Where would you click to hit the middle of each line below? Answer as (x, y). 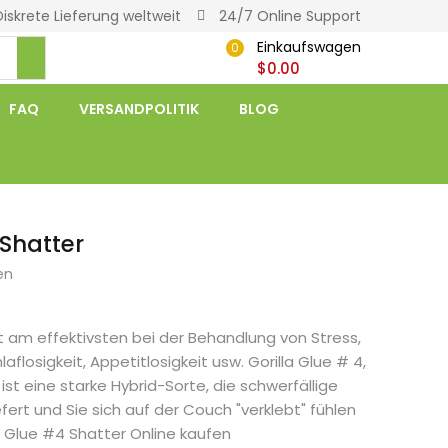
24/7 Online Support (290, 16)
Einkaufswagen (308, 47)
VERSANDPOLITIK (138, 109)
